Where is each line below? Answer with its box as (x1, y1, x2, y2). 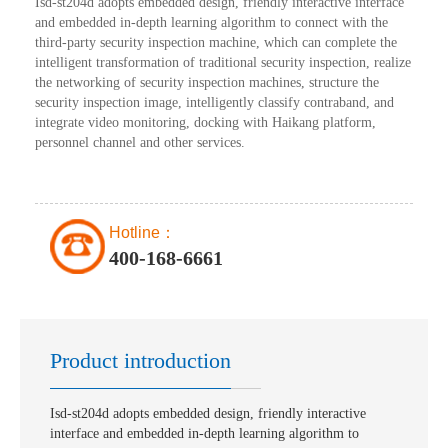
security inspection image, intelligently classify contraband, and (35, 95, 394, 111)
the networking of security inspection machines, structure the (35, 75, 379, 91)
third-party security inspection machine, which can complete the (35, 35, 397, 51)
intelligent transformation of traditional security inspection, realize (35, 55, 411, 71)
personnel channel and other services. (35, 135, 245, 151)
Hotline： (109, 223, 176, 241)
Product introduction (50, 348, 231, 374)
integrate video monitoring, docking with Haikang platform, (35, 115, 376, 131)
